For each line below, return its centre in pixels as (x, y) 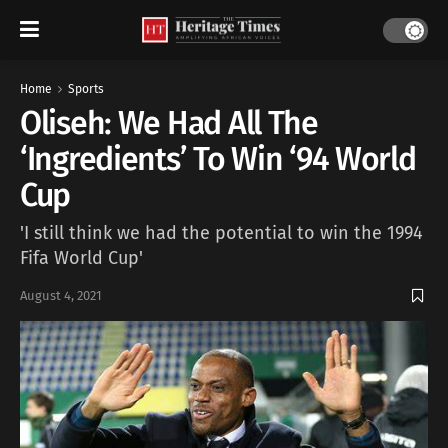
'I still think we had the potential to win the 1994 (221, 232)
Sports (86, 89)
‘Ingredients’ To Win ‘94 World (218, 159)
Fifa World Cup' (81, 257)
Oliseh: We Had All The (169, 123)
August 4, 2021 (61, 296)
